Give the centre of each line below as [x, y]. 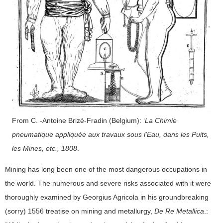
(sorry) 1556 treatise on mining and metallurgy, [80, 211]
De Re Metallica [179, 211]
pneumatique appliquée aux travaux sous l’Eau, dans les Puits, [111, 134]
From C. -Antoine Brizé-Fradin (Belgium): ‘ [78, 120]
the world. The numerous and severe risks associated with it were [108, 183]
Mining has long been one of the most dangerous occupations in [106, 169]
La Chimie [161, 120]
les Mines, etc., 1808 [45, 148]
